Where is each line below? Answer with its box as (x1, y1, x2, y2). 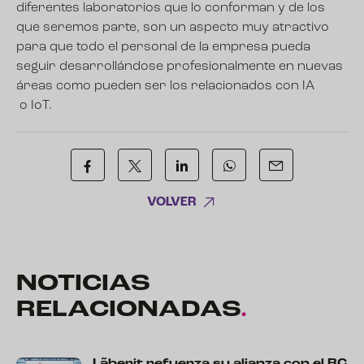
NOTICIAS (16, 273, 150, 296)
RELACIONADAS (16, 299, 240, 322)
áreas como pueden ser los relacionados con (16, 80, 302, 93)
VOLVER (147, 195, 197, 209)
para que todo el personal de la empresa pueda (16, 41, 310, 54)
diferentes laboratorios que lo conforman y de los (16, 2, 325, 15)
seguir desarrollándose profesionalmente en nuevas (16, 60, 343, 73)
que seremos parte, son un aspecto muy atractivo (16, 21, 329, 34)
